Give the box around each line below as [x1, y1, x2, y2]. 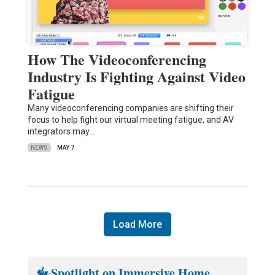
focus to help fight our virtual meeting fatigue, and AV [27, 115, 234, 125]
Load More [112, 219, 162, 231]
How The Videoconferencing [27, 48, 206, 71]
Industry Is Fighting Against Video [27, 66, 246, 88]
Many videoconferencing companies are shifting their [27, 103, 234, 114]
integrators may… [27, 126, 95, 137]
